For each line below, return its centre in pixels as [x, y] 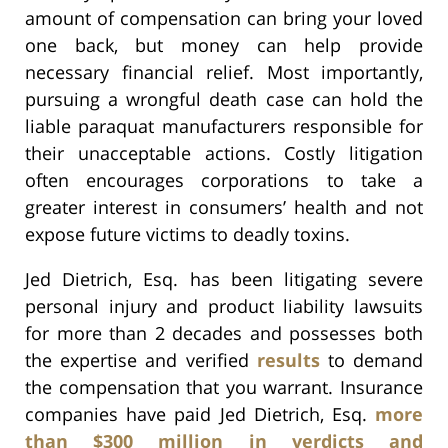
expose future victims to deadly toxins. [187, 233]
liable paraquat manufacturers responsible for [224, 125]
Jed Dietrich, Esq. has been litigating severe [224, 278]
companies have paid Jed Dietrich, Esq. [200, 413]
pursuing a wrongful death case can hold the [224, 98]
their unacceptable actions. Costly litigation [224, 152]
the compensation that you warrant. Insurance [224, 386]
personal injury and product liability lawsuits [224, 305]
